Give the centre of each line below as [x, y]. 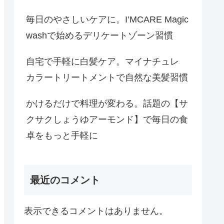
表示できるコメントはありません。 [96, 211]
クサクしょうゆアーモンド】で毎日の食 [107, 120]
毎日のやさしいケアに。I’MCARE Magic [107, 20]
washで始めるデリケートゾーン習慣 [99, 36]
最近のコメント [65, 180]
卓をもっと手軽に [62, 136]
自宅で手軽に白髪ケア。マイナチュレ [102, 62]
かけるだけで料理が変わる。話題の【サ [107, 104]
